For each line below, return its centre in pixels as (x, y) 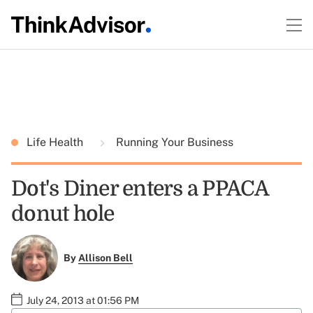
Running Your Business (173, 142)
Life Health (56, 142)
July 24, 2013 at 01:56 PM (83, 300)
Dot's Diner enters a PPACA (140, 189)
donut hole (63, 214)
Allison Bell (105, 258)
